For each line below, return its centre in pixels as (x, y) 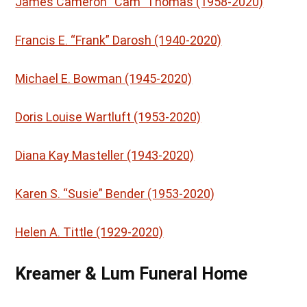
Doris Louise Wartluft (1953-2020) (108, 117)
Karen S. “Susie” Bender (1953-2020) (115, 194)
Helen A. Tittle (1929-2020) (89, 232)
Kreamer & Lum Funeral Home (132, 274)
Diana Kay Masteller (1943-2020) (105, 156)
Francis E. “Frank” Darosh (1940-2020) (119, 40)
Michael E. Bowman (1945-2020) (104, 79)
